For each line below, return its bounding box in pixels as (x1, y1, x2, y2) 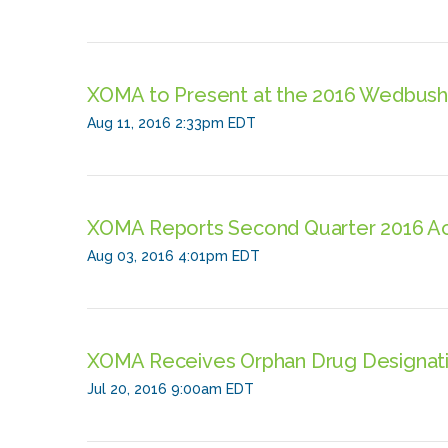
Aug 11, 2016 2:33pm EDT (87, 115, 256, 131)
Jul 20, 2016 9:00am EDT (87, 381, 254, 397)
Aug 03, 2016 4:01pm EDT (87, 248, 260, 264)
